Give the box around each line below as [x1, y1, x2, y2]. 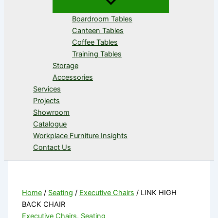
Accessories [53, 73, 93, 82]
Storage [53, 61, 78, 70]
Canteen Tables [72, 26, 124, 35]
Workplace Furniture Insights [33, 131, 127, 140]
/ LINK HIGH [134, 188, 177, 198]
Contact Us [33, 143, 71, 152]
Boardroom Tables [72, 14, 132, 23]
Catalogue [33, 119, 67, 128]
